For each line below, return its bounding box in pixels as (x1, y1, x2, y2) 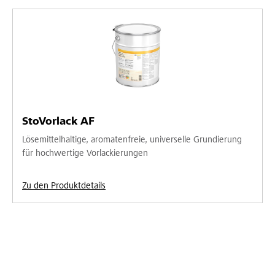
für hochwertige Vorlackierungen (22, 149, 148, 158)
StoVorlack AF (22, 116, 95, 128)
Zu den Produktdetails (22, 181, 106, 191)
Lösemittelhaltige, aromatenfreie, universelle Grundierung (22, 135, 242, 145)
